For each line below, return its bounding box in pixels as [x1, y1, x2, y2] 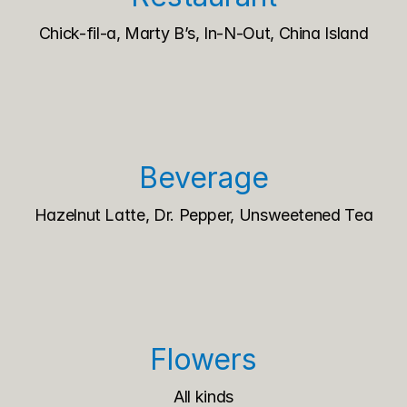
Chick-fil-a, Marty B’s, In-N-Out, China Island [38, 24, 369, 43]
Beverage [138, 160, 269, 195]
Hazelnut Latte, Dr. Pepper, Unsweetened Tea [34, 205, 373, 224]
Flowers [150, 342, 257, 377]
